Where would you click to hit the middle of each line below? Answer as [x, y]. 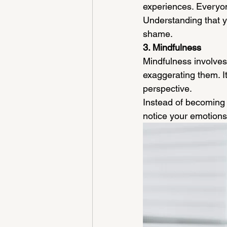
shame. [158, 34]
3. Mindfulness [172, 47]
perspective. [167, 88]
